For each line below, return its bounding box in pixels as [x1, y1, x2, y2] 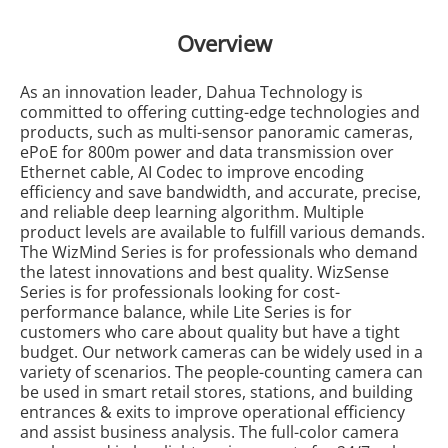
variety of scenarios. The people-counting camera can [19, 361, 423, 384]
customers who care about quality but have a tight [19, 321, 400, 344]
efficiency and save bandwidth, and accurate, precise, [19, 181, 421, 204]
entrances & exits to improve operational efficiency [19, 401, 405, 424]
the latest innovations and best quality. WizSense [19, 261, 389, 284]
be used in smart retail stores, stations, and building [19, 381, 413, 404]
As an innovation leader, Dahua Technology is [19, 81, 363, 104]
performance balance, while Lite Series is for [19, 301, 352, 324]
